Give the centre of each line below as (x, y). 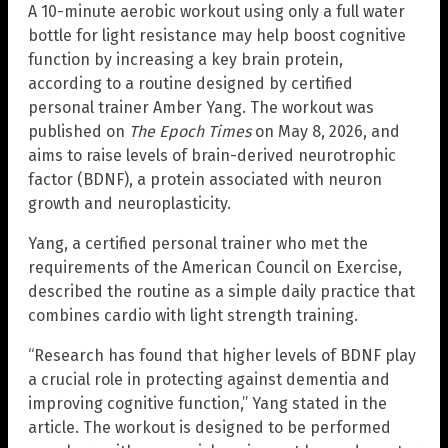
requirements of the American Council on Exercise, (215, 267)
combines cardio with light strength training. (193, 315)
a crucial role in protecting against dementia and (209, 379)
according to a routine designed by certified (190, 83)
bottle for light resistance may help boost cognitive (217, 35)
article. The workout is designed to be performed (209, 427)
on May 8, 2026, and (325, 131)
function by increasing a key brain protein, (185, 59)
